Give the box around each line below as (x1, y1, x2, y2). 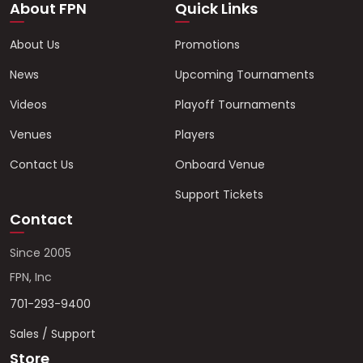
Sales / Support (10, 326, 96, 343)
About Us (10, 36, 60, 53)
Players (175, 126, 215, 143)
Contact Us (10, 156, 74, 173)
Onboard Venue (175, 156, 265, 173)
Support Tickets (175, 186, 263, 203)
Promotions (175, 36, 240, 53)
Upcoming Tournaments (175, 66, 314, 83)
